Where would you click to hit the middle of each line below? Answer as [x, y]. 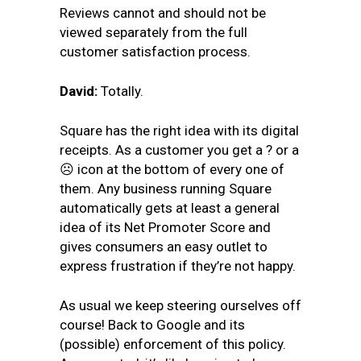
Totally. [122, 91]
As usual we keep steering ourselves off [180, 305]
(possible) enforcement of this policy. [173, 344]
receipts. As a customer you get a [163, 150]
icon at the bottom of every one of [179, 169]
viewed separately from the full [154, 32]
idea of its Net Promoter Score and [165, 227]
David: [80, 91]
